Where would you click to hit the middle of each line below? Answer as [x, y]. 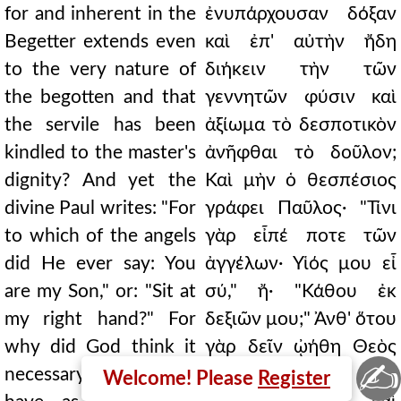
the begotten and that [100, 97]
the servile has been [100, 125]
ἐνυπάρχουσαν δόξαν [301, 14]
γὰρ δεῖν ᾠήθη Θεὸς [301, 347]
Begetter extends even [100, 42]
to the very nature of [100, 69]
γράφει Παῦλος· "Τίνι [301, 208]
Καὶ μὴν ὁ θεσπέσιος [301, 180]
